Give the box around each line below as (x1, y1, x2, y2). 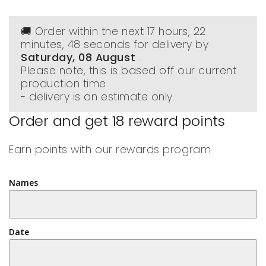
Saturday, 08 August (21, 50, 136, 65)
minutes (21, 37, 62, 52)
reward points (124, 111, 225, 131)
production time (21, 77, 106, 91)
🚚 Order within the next (21, 24, 147, 39)
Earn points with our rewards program (9, 142, 211, 157)
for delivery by (130, 37, 209, 52)
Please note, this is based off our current (21, 64, 237, 78)
